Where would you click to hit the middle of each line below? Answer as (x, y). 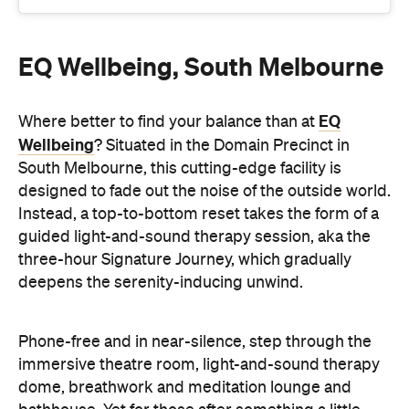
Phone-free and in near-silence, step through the (195, 260)
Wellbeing (56, 63)
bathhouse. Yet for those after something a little (189, 328)
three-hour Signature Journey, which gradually (185, 178)
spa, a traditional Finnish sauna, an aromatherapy (194, 397)
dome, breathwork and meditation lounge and (185, 305)
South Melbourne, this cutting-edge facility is (180, 86)
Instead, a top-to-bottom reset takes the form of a (199, 132)
